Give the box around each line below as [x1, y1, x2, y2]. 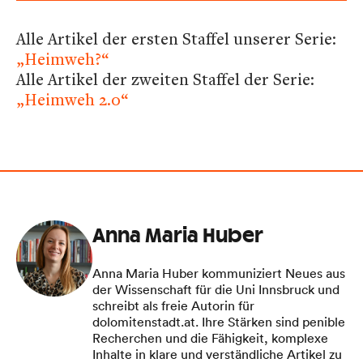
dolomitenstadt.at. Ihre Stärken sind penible [92, 313, 345, 330]
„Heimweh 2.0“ [16, 88, 128, 110]
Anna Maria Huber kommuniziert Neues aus [92, 264, 345, 281]
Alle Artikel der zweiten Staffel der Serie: [16, 67, 314, 90]
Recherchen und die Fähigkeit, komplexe [92, 329, 328, 346]
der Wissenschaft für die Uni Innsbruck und [92, 280, 340, 297]
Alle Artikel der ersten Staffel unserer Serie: [16, 27, 336, 49]
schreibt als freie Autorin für [92, 297, 254, 314]
